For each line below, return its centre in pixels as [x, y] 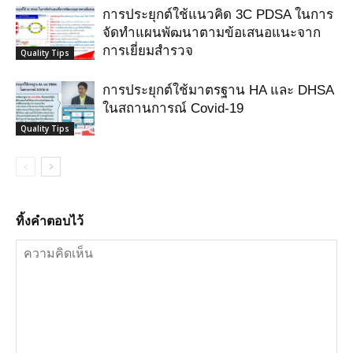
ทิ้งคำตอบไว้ [50, 221]
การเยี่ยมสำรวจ [148, 50]
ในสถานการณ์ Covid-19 [173, 108]
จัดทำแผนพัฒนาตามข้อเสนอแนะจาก [212, 32]
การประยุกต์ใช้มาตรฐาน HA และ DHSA [218, 90]
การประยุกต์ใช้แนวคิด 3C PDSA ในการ [218, 14]
